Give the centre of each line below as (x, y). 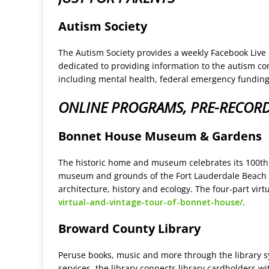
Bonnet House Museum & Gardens (160, 136)
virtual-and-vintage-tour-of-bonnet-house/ (150, 202)
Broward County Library (129, 229)
